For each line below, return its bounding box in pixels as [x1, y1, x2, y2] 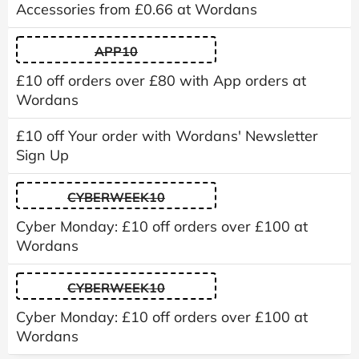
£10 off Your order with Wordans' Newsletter [16, 126, 318, 145]
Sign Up [16, 145, 69, 164]
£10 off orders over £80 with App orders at [16, 71, 306, 90]
